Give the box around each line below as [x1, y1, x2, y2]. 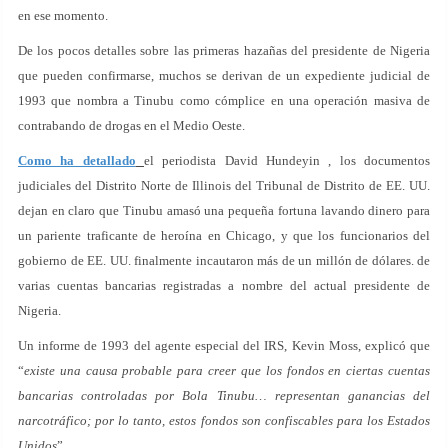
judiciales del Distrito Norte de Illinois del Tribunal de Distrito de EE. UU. [18, 178, 430, 193]
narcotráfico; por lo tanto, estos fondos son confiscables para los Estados [18, 413, 430, 428]
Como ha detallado [18, 153, 136, 168]
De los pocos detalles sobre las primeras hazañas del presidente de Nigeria [18, 43, 430, 58]
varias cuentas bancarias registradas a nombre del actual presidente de [18, 278, 430, 293]
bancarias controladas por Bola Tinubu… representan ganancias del [18, 388, 430, 403]
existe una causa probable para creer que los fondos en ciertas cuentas [24, 363, 430, 378]
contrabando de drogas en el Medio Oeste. [18, 118, 245, 133]
